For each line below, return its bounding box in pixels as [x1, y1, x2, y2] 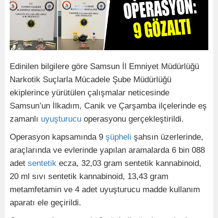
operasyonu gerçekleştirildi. [81, 114, 184, 124]
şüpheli [106, 132, 131, 142]
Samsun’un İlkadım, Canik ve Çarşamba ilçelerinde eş [10, 101, 207, 110]
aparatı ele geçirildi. [10, 198, 81, 207]
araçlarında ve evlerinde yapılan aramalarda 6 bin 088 [10, 145, 205, 155]
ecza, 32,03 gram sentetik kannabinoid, [56, 159, 201, 168]
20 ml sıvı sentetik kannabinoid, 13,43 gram [10, 172, 168, 181]
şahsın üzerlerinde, [131, 132, 203, 142]
